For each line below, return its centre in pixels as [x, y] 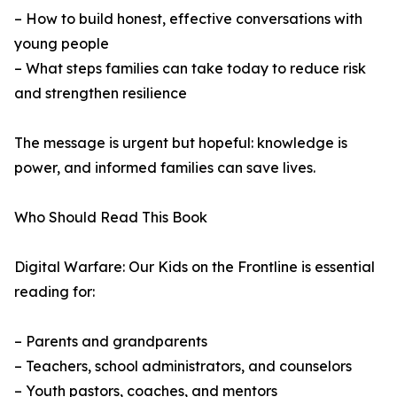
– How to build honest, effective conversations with [188, 19]
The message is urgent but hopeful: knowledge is [181, 143]
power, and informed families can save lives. [165, 168]
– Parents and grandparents [111, 342]
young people [62, 44]
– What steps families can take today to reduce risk [190, 69]
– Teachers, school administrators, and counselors [183, 366]
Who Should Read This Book [111, 218]
